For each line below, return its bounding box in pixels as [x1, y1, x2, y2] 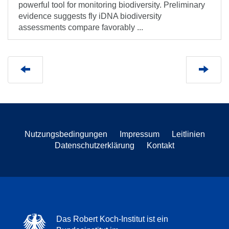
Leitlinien [171, 130, 205, 139]
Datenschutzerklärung [55, 141, 134, 150]
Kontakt [147, 141, 174, 150]
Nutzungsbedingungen [24, 130, 107, 139]
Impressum [119, 130, 159, 139]
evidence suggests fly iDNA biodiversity [18, 12, 162, 20]
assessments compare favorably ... [18, 23, 143, 32]
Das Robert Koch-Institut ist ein [56, 215, 168, 223]
